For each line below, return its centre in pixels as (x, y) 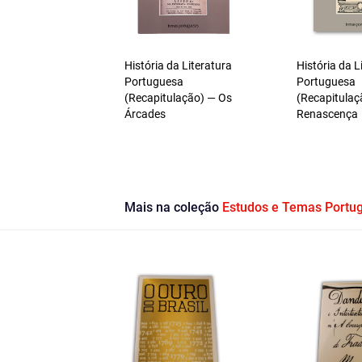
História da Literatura (178, 65)
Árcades (145, 114)
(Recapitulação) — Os (178, 98)
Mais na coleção (173, 207)
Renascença (328, 114)
